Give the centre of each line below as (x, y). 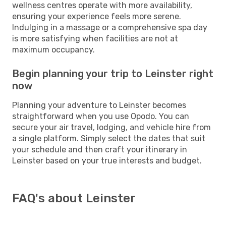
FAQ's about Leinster (74, 198)
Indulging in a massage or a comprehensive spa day (110, 27)
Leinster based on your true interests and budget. (107, 160)
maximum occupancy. (53, 49)
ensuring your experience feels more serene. (97, 16)
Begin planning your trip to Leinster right (113, 73)
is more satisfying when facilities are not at (95, 38)
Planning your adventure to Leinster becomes (99, 105)
